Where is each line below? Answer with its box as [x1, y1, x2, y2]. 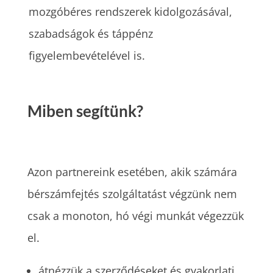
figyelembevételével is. [29, 48, 152, 63]
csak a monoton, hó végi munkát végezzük [27, 208, 244, 224]
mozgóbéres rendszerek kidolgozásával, [29, 4, 233, 19]
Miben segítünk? [27, 101, 143, 121]
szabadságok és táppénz [29, 26, 154, 41]
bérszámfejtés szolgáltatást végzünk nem [27, 186, 237, 202]
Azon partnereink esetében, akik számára [27, 165, 237, 180]
